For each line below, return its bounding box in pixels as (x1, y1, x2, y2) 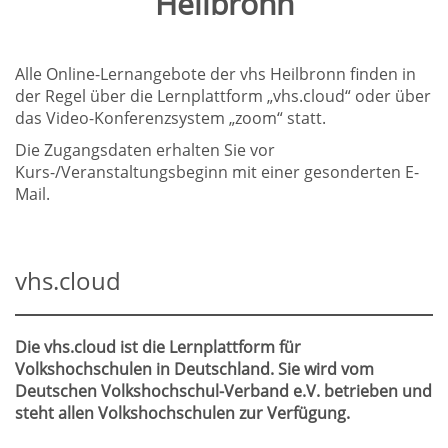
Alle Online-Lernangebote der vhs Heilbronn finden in (15, 63, 416, 85)
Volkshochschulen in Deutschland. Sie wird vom (15, 358, 374, 380)
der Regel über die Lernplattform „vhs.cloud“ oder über (15, 85, 431, 107)
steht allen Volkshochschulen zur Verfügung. (15, 402, 350, 424)
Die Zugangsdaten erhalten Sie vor (15, 139, 275, 161)
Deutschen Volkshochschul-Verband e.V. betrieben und (15, 380, 432, 402)
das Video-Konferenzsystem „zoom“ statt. (15, 107, 326, 129)
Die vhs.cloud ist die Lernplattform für (15, 336, 301, 358)
